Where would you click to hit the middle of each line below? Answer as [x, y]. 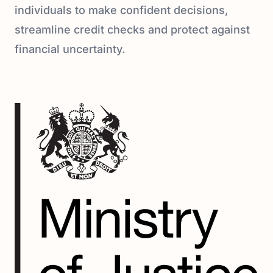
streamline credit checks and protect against [132, 30]
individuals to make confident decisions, [121, 10]
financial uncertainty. [70, 49]
